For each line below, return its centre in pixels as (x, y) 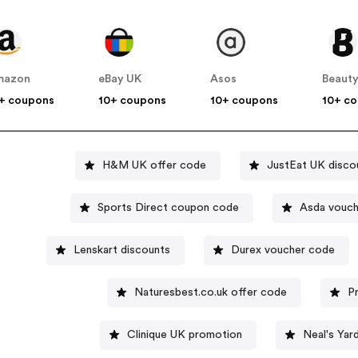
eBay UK (120, 80)
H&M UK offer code (154, 165)
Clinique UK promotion (184, 334)
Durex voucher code (282, 250)
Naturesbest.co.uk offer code (210, 292)
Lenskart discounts (121, 250)
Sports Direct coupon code (205, 207)
